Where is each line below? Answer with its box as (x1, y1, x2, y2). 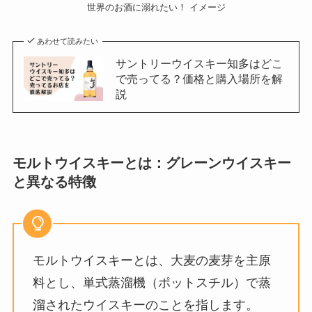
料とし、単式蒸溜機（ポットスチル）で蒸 (32, 275, 271, 290)
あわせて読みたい (37, 36, 99, 45)
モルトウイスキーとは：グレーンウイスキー (12, 155, 291, 171)
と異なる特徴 (12, 174, 96, 190)
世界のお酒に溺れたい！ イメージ (86, 2, 226, 13)
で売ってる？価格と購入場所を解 (115, 72, 283, 85)
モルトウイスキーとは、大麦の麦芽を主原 (32, 253, 271, 267)
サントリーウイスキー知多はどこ (115, 56, 283, 70)
